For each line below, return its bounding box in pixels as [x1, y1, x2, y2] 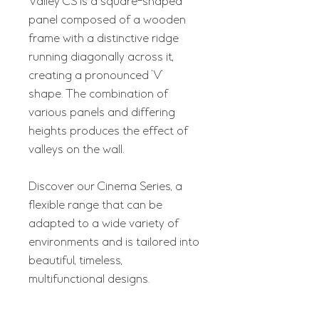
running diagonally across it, [28, 49, 174, 65]
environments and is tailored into [28, 234, 199, 250]
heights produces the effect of [28, 123, 188, 139]
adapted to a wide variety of [28, 216, 179, 231]
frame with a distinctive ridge [28, 31, 179, 46]
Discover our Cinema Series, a [28, 179, 182, 194]
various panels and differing [28, 105, 175, 120]
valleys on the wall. [28, 142, 124, 157]
